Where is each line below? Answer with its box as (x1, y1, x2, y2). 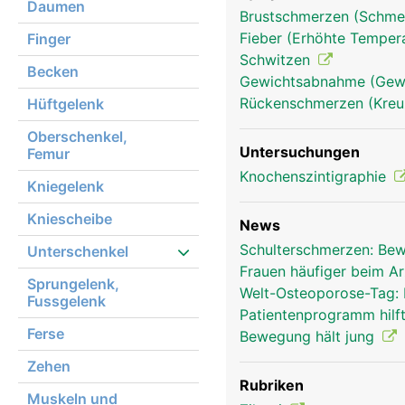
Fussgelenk (27, 292, 106, 310)
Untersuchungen (240, 143, 360, 161)
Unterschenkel (27, 242, 128, 260)
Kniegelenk (27, 177, 104, 195)
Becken (27, 62, 79, 80)
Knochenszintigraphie (240, 167, 391, 185)
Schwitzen (240, 51, 315, 69)
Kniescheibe (27, 210, 112, 228)
